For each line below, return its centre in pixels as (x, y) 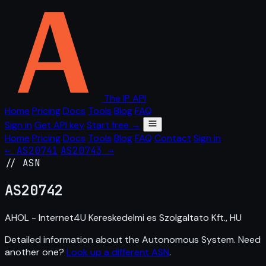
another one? (36, 252)
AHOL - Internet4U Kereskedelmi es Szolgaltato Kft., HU (123, 217)
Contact (173, 138)
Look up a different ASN (118, 252)
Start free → (114, 125)
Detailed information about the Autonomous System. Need (133, 239)
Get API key (59, 125)
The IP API (125, 98)
